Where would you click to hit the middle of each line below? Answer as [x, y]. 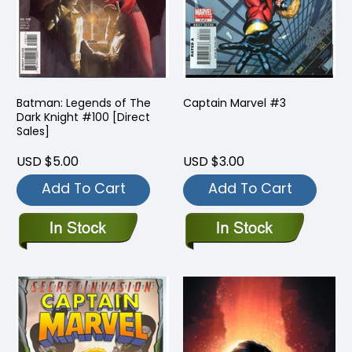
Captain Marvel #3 [235, 103]
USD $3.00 [214, 161]
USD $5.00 [48, 161]
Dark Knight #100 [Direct [83, 117]
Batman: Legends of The [84, 103]
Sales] [33, 131]
